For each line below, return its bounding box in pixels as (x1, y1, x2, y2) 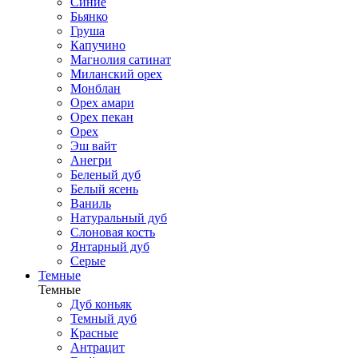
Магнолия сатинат (70, 53, 171, 67)
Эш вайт (70, 139, 117, 153)
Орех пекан (70, 110, 133, 125)
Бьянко (70, 10, 108, 24)
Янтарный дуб (70, 240, 149, 254)
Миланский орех (70, 67, 162, 82)
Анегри (70, 153, 112, 168)
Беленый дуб (70, 168, 141, 182)
